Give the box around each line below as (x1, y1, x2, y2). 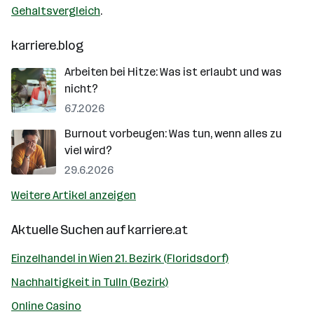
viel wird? (64, 144, 112, 157)
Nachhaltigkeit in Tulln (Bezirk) (11, 275, 168, 289)
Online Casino (11, 299, 81, 313)
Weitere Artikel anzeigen (11, 189, 136, 202)
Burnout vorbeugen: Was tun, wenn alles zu (64, 127, 282, 140)
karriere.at (128, 222, 188, 238)
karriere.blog (11, 38, 83, 53)
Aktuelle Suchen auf (11, 222, 128, 238)
